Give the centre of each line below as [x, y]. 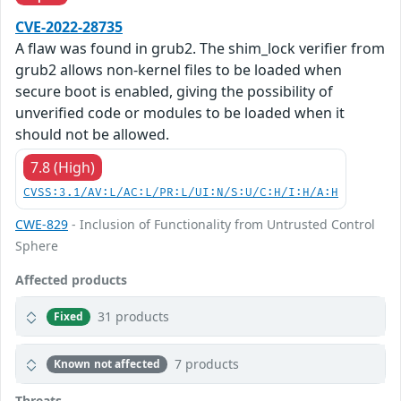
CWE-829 [42, 225]
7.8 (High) [63, 168]
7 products [206, 364]
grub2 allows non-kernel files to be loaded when [179, 70]
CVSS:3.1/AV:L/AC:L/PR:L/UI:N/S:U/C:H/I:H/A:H [181, 193]
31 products [134, 317]
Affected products [71, 280]
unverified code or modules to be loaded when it [180, 113]
